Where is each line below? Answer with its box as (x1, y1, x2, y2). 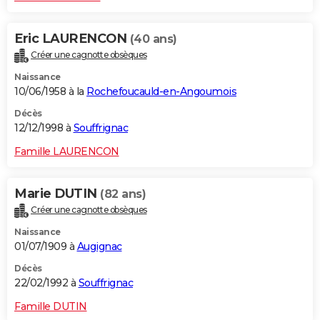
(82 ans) (100, 187, 146, 201)
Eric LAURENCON (14, 31, 130, 47)
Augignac (76, 240, 122, 254)
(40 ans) (129, 32, 177, 46)
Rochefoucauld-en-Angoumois (86, 85, 236, 99)
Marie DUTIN (14, 186, 100, 202)
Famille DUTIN (14, 300, 87, 314)
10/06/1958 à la (14, 85, 86, 99)
